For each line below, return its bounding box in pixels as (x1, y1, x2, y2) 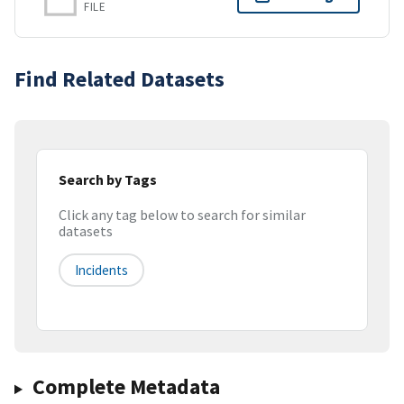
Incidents (75, 262, 128, 280)
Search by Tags (59, 170, 157, 188)
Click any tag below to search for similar (59, 206, 306, 225)
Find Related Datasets (14, 64, 225, 93)
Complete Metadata (32, 372, 220, 401)
